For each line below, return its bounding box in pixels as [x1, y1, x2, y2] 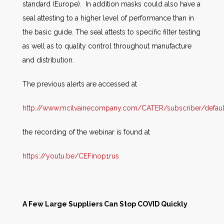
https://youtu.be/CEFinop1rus [22, 151, 119, 160]
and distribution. [22, 55, 74, 64]
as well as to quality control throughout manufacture [22, 41, 191, 50]
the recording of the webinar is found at [22, 127, 150, 136]
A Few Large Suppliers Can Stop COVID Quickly [22, 199, 187, 208]
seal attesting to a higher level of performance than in [22, 13, 194, 22]
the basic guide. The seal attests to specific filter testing [22, 27, 200, 36]
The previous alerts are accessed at [22, 79, 137, 88]
